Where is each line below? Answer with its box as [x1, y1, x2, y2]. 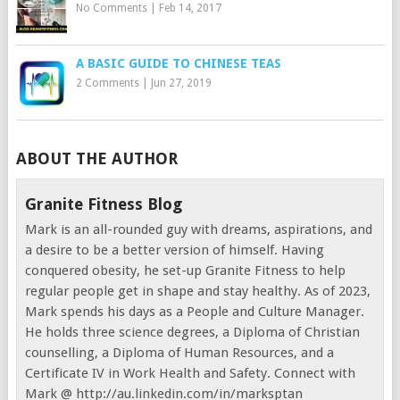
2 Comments [75, 76, 139, 89]
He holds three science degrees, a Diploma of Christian [25, 323, 361, 340]
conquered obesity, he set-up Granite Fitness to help [25, 262, 346, 279]
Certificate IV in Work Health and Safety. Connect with [25, 364, 356, 381]
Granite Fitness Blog [25, 194, 183, 213]
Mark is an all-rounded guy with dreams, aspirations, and [25, 221, 373, 237]
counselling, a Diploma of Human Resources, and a [25, 344, 335, 361]
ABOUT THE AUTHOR [15, 148, 178, 168]
